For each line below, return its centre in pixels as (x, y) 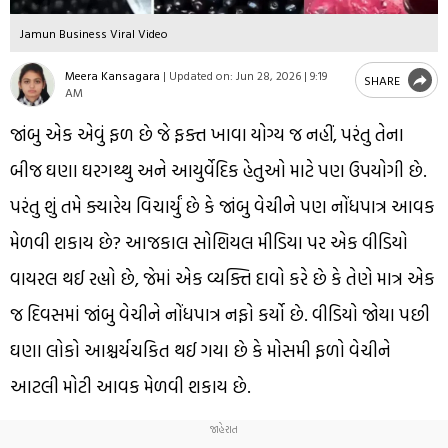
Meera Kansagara (112, 75)
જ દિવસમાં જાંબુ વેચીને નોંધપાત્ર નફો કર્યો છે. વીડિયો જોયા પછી (220, 314)
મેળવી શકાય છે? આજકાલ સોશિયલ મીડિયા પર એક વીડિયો (209, 242)
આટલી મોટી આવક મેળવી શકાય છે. (130, 386)
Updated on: (201, 75)
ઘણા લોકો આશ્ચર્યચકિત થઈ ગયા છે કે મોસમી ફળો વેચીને (200, 350)
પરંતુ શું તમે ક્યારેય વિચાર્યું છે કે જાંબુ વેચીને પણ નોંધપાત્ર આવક (222, 206)
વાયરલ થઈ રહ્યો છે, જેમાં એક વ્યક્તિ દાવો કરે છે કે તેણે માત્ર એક (222, 278)
